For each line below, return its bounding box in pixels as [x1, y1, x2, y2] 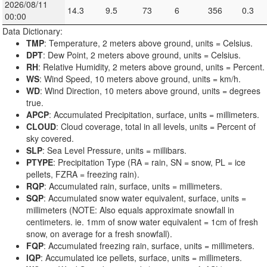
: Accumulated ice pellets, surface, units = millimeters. [41, 252, 242, 264]
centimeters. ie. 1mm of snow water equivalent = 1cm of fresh [26, 216, 258, 228]
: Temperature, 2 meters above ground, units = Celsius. [44, 37, 253, 49]
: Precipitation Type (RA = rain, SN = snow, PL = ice [53, 156, 246, 169]
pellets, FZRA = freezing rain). [26, 168, 139, 181]
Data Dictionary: [2, 25, 63, 38]
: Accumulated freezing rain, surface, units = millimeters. [44, 240, 254, 252]
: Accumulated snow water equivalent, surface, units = [44, 192, 246, 204]
